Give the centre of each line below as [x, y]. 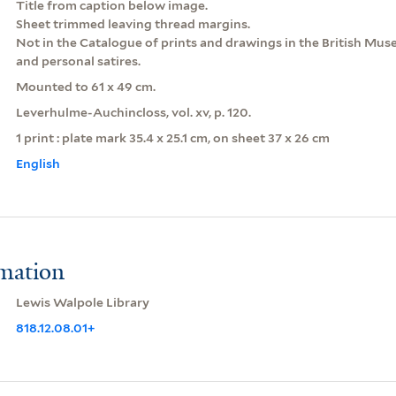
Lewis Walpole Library [82, 302]
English [38, 163]
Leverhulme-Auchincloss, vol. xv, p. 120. [133, 112]
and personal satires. [78, 61]
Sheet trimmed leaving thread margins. [133, 23]
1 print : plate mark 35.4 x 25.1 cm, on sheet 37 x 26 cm [172, 137]
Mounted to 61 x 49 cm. [85, 86]
